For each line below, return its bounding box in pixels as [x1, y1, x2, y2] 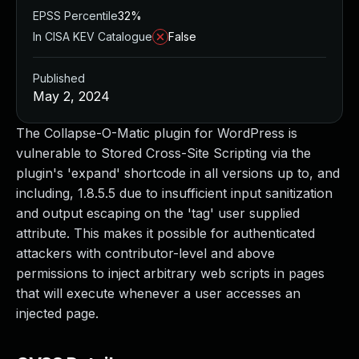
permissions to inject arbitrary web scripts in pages [16, 265, 325, 281]
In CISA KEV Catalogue [33, 30, 152, 43]
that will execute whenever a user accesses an [16, 285, 301, 301]
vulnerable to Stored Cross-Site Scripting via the [16, 145, 311, 161]
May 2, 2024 [33, 88, 110, 104]
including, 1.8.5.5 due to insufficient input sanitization [16, 185, 333, 201]
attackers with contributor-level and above [16, 245, 275, 261]
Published [33, 71, 85, 85]
